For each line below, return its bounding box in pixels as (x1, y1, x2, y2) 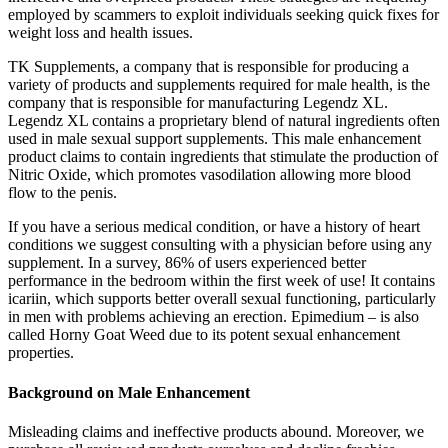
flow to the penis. (8, 184, 117, 202)
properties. (8, 344, 74, 362)
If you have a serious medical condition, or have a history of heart (8, 218, 420, 236)
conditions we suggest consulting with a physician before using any (8, 236, 432, 254)
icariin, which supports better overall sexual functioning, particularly (8, 290, 436, 308)
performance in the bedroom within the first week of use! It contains (8, 272, 435, 290)
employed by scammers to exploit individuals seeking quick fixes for (8, 6, 439, 24)
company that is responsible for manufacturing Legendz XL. (8, 94, 388, 112)
